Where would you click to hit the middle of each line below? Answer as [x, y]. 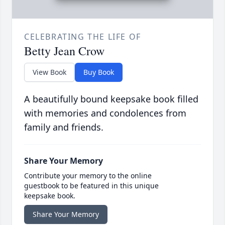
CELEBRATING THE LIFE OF [83, 37]
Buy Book [99, 72]
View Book [49, 72]
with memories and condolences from [105, 113]
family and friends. [64, 127]
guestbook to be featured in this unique [91, 186]
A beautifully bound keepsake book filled [111, 99]
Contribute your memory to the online [88, 176]
